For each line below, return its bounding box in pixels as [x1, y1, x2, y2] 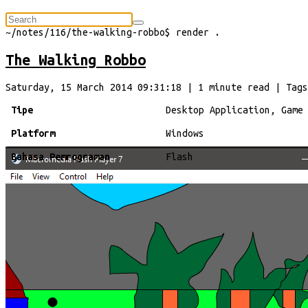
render [176, 27, 209, 38]
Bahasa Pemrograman [11, 151, 110, 162]
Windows [166, 127, 204, 139]
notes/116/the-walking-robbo [16, 27, 165, 38]
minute [209, 81, 242, 93]
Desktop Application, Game [166, 104, 303, 115]
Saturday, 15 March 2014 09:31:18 [5, 81, 181, 93]
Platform [11, 127, 55, 139]
